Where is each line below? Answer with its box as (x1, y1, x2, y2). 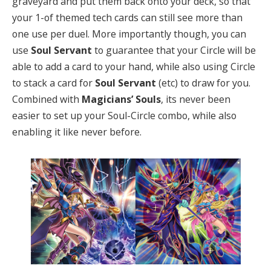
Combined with (12, 93, 82, 106)
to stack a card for (12, 76, 95, 90)
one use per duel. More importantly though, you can (12, 27, 246, 41)
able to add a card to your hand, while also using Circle (12, 60, 255, 74)
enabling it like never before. (12, 125, 142, 139)
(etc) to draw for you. (156, 76, 250, 90)
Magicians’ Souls (82, 93, 161, 106)
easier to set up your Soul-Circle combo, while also (12, 109, 237, 123)
